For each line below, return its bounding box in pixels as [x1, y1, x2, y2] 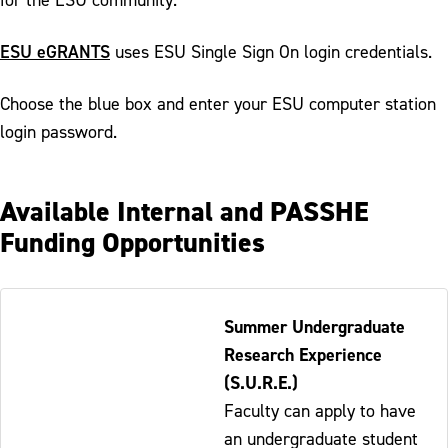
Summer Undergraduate [224, 314, 405, 338]
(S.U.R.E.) [224, 370, 298, 394]
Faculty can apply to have [224, 399, 416, 421]
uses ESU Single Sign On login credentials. [110, 40, 432, 62]
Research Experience [224, 342, 382, 366]
